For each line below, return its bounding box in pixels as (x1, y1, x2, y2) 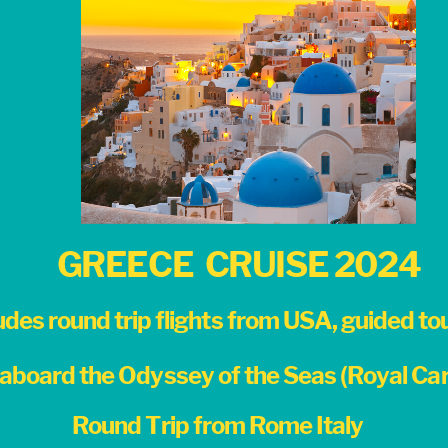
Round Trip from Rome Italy (72, 410, 364, 440)
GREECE (56, 243, 194, 285)
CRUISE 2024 (204, 243, 421, 285)
